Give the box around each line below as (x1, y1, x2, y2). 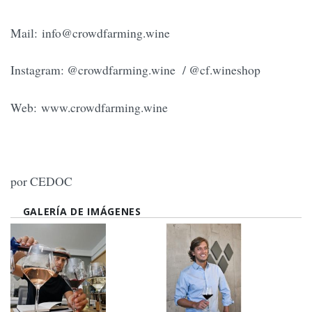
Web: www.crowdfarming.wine (10, 98, 168, 116)
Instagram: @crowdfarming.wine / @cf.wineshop (10, 61, 260, 79)
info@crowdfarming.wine (42, 24, 170, 41)
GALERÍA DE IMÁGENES (22, 204, 141, 218)
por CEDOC (10, 173, 72, 190)
